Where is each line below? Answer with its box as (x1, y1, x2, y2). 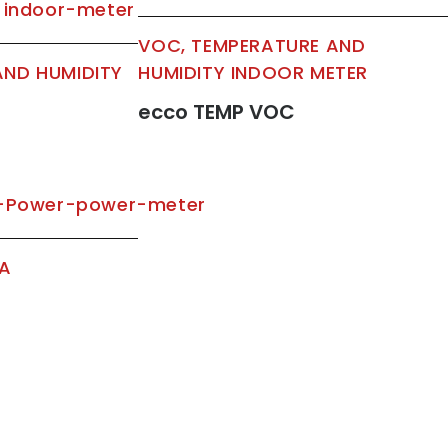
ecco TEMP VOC (138, 98, 296, 127)
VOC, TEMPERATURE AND (138, 33, 366, 59)
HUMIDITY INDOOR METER (138, 60, 374, 86)
